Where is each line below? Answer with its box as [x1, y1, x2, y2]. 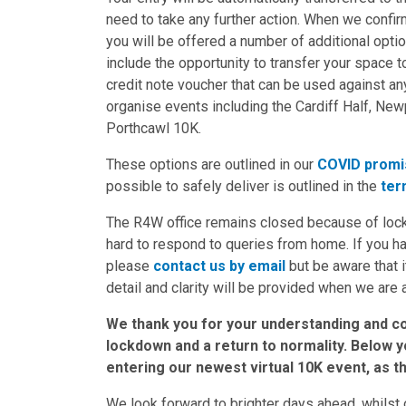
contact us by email [153, 257, 285, 275]
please [106, 257, 153, 275]
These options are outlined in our [106, 156, 317, 174]
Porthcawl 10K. [106, 120, 201, 138]
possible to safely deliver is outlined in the [106, 178, 381, 196]
